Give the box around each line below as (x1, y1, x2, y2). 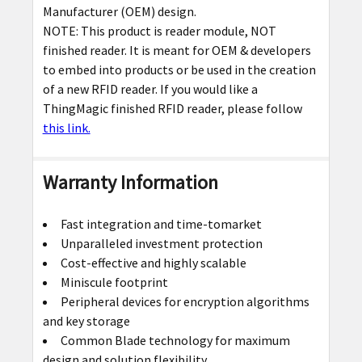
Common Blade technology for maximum (60, 332, 290, 349)
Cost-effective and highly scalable (60, 255, 246, 271)
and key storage (42, 313, 130, 330)
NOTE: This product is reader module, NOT (42, 23, 276, 40)
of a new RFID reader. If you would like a (42, 81, 258, 98)
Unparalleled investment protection (60, 235, 263, 252)
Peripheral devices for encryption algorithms (60, 293, 309, 310)
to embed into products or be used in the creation (42, 61, 316, 78)
